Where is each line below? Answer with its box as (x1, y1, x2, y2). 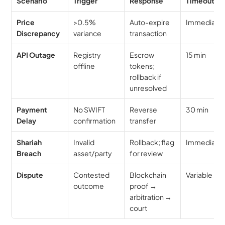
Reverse (130, 105, 158, 115)
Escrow (130, 50, 155, 60)
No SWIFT (73, 105, 105, 115)
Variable (186, 170, 213, 180)
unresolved (130, 83, 167, 93)
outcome (73, 181, 104, 191)
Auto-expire (130, 18, 170, 27)
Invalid (73, 138, 95, 147)
